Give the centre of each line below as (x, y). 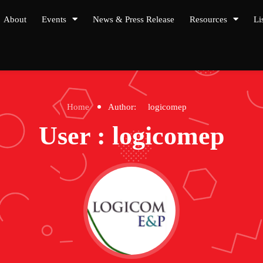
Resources (208, 20)
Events (54, 20)
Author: (123, 107)
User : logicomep (131, 136)
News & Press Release (134, 20)
